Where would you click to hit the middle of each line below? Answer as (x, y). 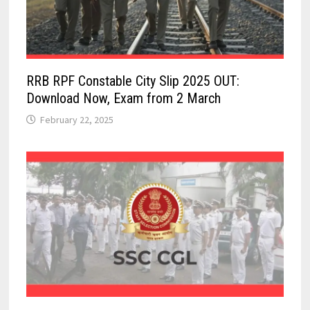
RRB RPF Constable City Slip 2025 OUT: (133, 81)
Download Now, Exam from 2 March (123, 99)
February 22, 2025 (76, 120)
